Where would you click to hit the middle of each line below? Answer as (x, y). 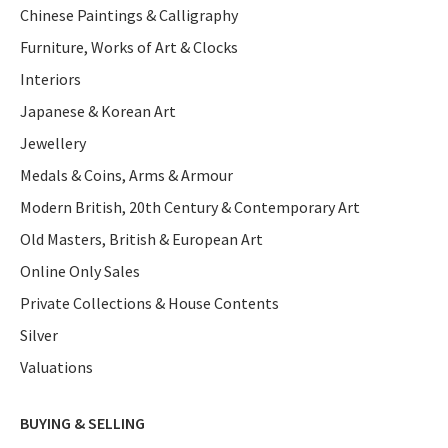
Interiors (50, 78)
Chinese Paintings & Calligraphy (129, 14)
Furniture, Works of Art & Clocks (129, 46)
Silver (39, 334)
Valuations (56, 366)
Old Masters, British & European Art (141, 238)
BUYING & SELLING (82, 422)
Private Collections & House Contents (149, 302)
